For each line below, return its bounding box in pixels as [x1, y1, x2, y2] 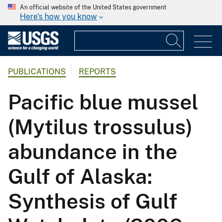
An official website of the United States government [20, 4, 166, 11]
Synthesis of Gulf [8, 189, 177, 214]
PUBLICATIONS [8, 67, 66, 77]
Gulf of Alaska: [8, 164, 152, 189]
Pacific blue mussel [8, 90, 198, 114]
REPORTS [79, 67, 116, 77]
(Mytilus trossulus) [8, 114, 193, 139]
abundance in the [8, 139, 177, 164]
